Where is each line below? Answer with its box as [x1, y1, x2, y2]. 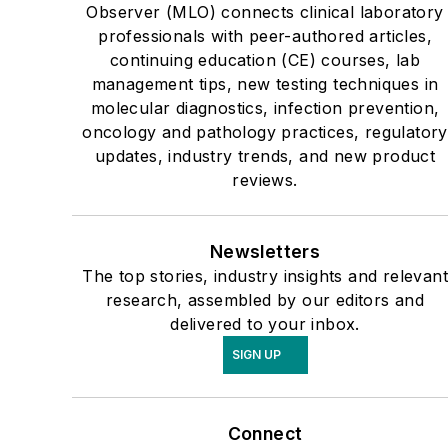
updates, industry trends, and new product [94, 146, 436, 167]
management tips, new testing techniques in [91, 74, 439, 95]
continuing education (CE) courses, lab [109, 50, 421, 71]
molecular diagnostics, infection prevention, [90, 98, 440, 119]
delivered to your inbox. [170, 314, 360, 335]
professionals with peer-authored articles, [98, 26, 432, 47]
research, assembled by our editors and [105, 290, 425, 311]
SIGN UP [231, 347, 281, 363]
